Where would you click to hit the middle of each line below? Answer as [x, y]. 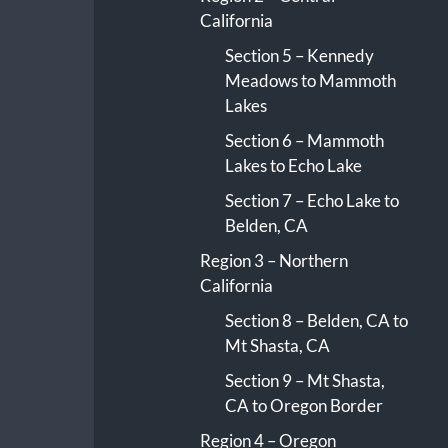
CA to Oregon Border [303, 406]
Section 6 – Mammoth [304, 141]
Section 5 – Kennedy [299, 56]
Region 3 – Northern [273, 261]
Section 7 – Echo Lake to [311, 201]
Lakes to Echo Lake [293, 166]
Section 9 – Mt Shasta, [304, 381]
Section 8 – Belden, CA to [316, 321]
